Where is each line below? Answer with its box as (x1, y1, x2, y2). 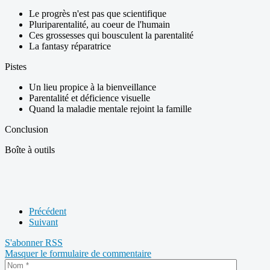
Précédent (29, 206, 66, 217)
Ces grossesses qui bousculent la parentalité (29, 30, 193, 41)
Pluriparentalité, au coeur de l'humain (29, 19, 170, 30)
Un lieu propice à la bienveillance (29, 82, 156, 93)
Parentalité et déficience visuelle (29, 93, 150, 104)
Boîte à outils (5, 145, 55, 155)
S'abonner (5, 237, 45, 248)
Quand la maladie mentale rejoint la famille (29, 104, 192, 115)
